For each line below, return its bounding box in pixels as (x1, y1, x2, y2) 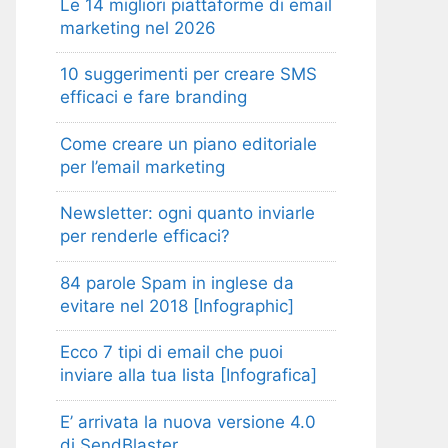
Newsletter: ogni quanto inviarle (60, 203, 315, 224)
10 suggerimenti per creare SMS (60, 64, 317, 85)
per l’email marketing (60, 156, 225, 177)
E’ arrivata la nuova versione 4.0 (60, 411, 316, 432)
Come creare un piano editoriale (60, 133, 317, 154)
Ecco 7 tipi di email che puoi (60, 342, 283, 363)
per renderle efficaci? (60, 226, 230, 247)
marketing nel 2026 (60, 17, 216, 38)
